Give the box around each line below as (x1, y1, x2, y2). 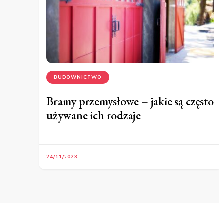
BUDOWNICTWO (54, 74, 102, 81)
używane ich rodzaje (46, 108, 141, 123)
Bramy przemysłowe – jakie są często (46, 93, 214, 109)
